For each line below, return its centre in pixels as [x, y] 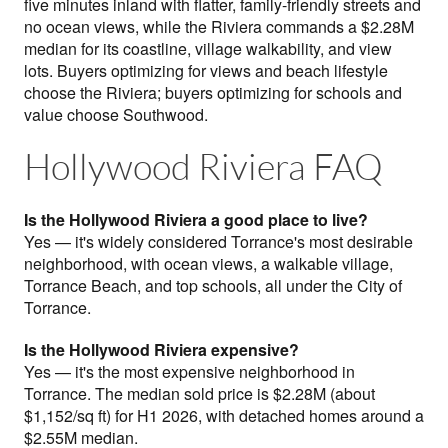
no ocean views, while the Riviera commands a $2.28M [219, 27]
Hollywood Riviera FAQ [203, 168]
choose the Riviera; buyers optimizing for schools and [213, 93]
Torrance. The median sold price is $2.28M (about [199, 394]
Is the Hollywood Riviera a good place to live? [196, 220]
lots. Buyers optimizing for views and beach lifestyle [206, 71]
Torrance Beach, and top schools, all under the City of [213, 286]
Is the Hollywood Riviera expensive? [161, 350]
